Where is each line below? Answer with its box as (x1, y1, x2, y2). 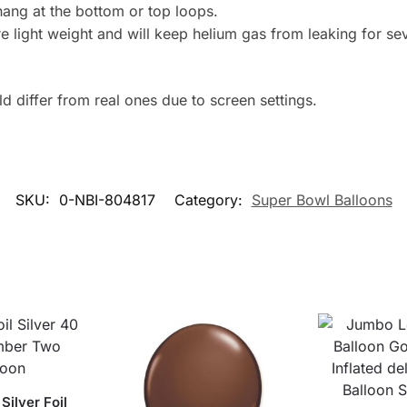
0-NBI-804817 (58, 190, 155, 209)
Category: (174, 190, 247, 209)
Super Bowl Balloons (251, 190, 392, 209)
